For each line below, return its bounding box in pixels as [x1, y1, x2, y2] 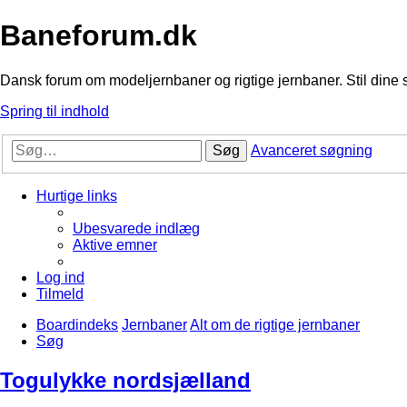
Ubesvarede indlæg [73, 221, 200, 237]
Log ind [36, 270, 84, 286]
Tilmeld [36, 286, 84, 303]
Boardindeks [36, 317, 118, 333]
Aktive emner [73, 237, 157, 253]
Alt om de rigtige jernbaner [190, 317, 360, 333]
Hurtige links [36, 188, 117, 204]
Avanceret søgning [251, 143, 372, 159]
